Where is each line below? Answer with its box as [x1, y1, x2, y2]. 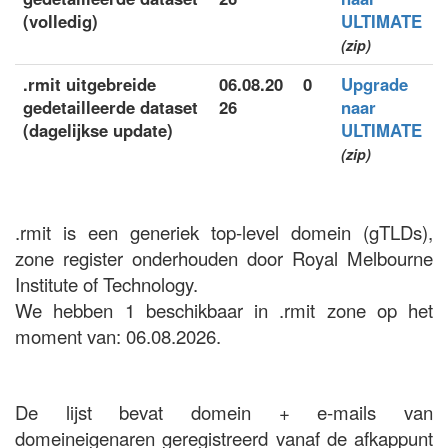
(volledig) [23, 9, 98, 33]
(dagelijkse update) [23, 118, 173, 142]
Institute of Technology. [15, 271, 198, 297]
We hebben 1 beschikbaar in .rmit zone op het [15, 297, 433, 323]
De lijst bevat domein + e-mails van [15, 399, 433, 425]
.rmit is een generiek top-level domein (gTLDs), [15, 219, 433, 245]
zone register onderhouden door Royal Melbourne [15, 245, 433, 271]
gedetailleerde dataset [23, 95, 198, 119]
